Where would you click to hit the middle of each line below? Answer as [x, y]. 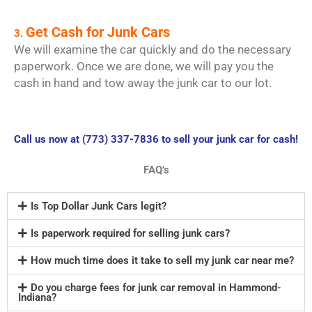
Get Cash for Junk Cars [98, 32]
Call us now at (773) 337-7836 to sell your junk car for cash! [156, 139]
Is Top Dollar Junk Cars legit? [98, 206]
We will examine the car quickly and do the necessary [153, 50]
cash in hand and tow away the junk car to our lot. [143, 83]
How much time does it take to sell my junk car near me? [162, 260]
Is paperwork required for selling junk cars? [130, 233]
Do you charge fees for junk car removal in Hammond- [156, 287]
